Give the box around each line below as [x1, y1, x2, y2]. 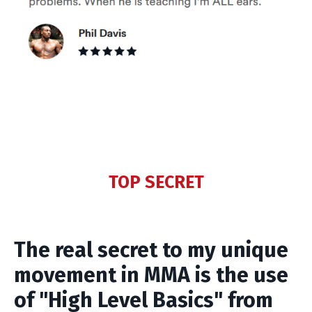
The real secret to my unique [14, 237, 288, 263]
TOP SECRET [108, 171, 204, 193]
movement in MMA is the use [14, 262, 288, 288]
